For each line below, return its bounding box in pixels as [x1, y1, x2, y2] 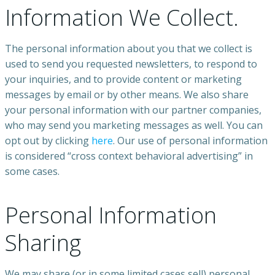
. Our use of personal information [113, 134, 268, 148]
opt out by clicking [5, 134, 91, 148]
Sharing [5, 228, 81, 258]
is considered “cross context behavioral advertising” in [5, 149, 253, 163]
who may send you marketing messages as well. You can [5, 118, 263, 133]
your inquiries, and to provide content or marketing [5, 72, 242, 87]
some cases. [5, 165, 60, 179]
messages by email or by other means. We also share [5, 88, 249, 102]
